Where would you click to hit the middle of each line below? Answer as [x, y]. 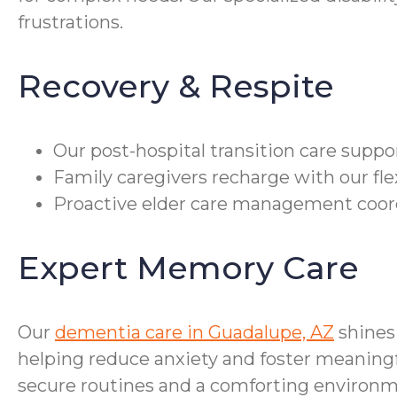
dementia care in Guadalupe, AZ [195, 333]
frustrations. [70, 23]
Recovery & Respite [176, 86]
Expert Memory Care [188, 268]
